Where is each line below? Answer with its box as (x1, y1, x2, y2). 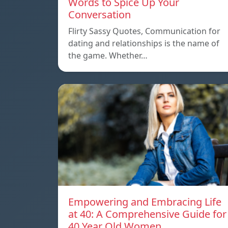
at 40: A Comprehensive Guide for (68, 207, 226, 221)
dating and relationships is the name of (68, 38, 219, 49)
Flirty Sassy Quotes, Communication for (68, 25, 220, 37)
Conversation (68, 8, 131, 22)
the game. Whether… (68, 50, 148, 62)
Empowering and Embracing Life (68, 195, 221, 209)
